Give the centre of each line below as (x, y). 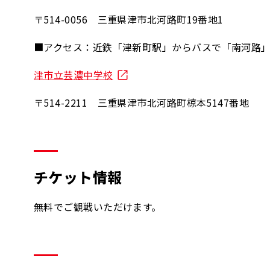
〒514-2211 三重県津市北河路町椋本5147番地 (142, 102)
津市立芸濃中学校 (74, 75)
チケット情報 (78, 177)
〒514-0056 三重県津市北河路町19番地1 (129, 19)
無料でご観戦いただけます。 (98, 207)
